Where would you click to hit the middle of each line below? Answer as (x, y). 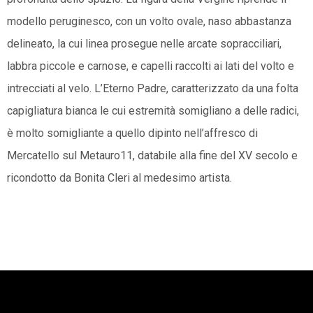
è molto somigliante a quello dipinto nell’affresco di (132, 133)
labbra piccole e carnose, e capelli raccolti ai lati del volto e (151, 66)
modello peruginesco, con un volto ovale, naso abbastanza (149, 22)
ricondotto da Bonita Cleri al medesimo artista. (119, 178)
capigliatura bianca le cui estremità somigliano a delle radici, (153, 111)
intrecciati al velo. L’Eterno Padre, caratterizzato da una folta (153, 89)
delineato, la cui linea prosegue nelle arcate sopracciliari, (144, 44)
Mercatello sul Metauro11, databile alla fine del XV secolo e (152, 156)
